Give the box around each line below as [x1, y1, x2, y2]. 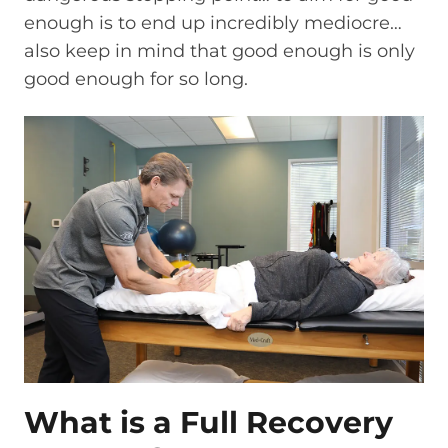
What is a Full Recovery [24, 404, 393, 442]
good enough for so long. [24, 68, 248, 91]
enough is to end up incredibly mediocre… [24, 12, 402, 35]
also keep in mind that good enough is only [24, 40, 415, 63]
